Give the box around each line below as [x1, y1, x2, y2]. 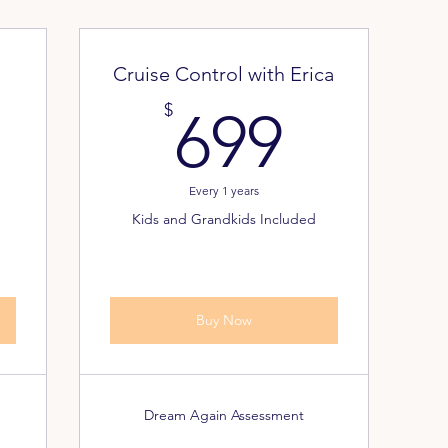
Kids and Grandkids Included [131, 210, 316, 228]
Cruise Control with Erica [113, 62, 335, 86]
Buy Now [195, 311, 252, 329]
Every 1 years [188, 183, 259, 198]
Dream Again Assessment [143, 406, 304, 424]
